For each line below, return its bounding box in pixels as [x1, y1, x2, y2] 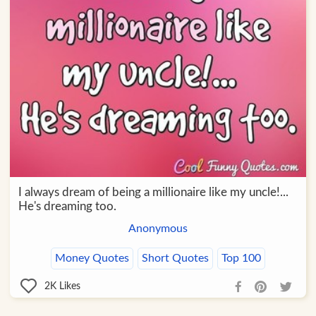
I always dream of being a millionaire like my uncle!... [18, 186, 288, 199]
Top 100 [221, 253, 261, 265]
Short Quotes [141, 253, 209, 265]
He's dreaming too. [18, 200, 116, 213]
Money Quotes [54, 253, 129, 265]
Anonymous [128, 223, 188, 235]
